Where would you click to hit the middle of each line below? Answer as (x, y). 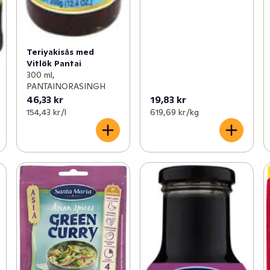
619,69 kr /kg (174, 112)
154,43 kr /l (46, 112)
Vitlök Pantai (54, 63)
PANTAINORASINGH (66, 86)
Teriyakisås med (60, 52)
